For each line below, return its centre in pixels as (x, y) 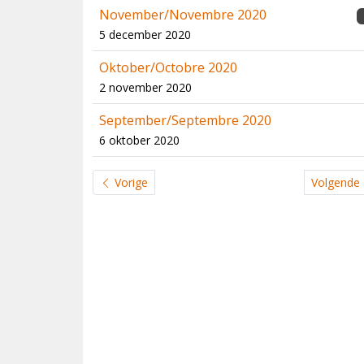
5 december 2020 (145, 35)
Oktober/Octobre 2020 (168, 67)
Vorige (130, 182)
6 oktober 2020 (139, 140)
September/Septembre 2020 (185, 120)
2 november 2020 (145, 87)
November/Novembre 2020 (183, 15)
